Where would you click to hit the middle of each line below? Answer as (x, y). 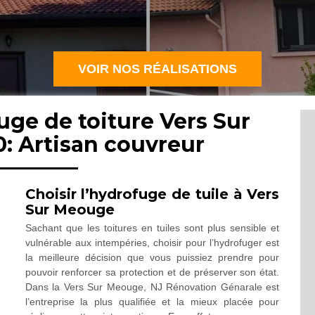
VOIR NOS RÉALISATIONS (157, 69)
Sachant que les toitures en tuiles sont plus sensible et (152, 228)
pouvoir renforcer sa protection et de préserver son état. (152, 272)
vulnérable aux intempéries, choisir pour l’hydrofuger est (152, 243)
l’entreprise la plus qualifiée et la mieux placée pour (152, 302)
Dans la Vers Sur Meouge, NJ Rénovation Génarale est (152, 287)
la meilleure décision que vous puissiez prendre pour (152, 257)
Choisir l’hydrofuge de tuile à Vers (152, 194)
